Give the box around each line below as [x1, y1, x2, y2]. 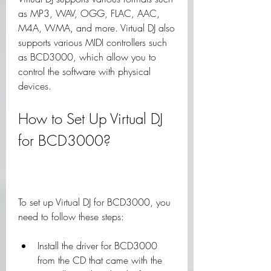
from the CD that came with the [38, 253, 162, 267]
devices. [18, 79, 51, 93]
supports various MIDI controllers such [18, 36, 167, 49]
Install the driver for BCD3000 [38, 239, 157, 252]
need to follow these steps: [18, 210, 124, 223]
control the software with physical [18, 65, 151, 78]
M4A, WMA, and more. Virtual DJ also [18, 21, 175, 34]
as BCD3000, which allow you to [18, 50, 156, 64]
